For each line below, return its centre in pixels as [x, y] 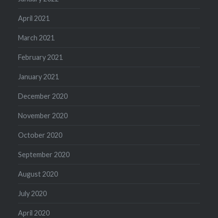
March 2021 [36, 37]
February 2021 [41, 57]
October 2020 [40, 135]
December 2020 [43, 96]
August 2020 [38, 174]
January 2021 [39, 76]
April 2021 [34, 18]
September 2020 [44, 154]
